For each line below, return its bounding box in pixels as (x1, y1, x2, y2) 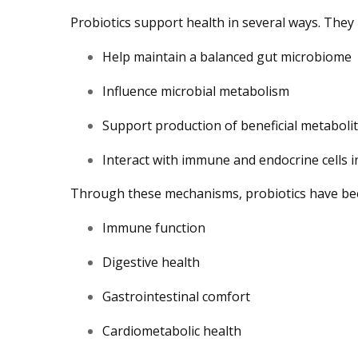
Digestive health (102, 253, 200, 271)
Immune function (102, 218, 205, 237)
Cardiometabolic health (102, 321, 241, 340)
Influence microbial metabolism (102, 82, 289, 100)
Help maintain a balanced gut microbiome (102, 47, 352, 66)
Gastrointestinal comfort (102, 287, 250, 305)
